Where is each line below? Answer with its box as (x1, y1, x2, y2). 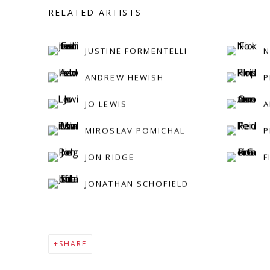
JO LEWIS (85, 98, 127, 109)
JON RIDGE (85, 151, 135, 162)
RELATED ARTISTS (48, 7, 142, 19)
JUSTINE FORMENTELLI (85, 45, 188, 56)
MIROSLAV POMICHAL (85, 124, 185, 136)
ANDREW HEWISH (85, 71, 165, 83)
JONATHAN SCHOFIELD (85, 178, 189, 189)
